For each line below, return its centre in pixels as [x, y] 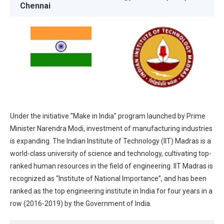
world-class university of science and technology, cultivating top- [111, 153]
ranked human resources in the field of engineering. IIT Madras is [111, 166]
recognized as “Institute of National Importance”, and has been [108, 178]
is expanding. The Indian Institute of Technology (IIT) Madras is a [110, 141]
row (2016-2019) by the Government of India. [81, 203]
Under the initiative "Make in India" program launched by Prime [108, 116]
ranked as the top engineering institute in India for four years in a [111, 191]
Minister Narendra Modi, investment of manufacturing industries [111, 128]
